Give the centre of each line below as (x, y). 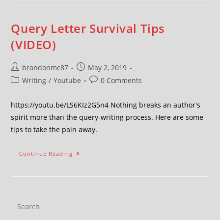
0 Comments (122, 80)
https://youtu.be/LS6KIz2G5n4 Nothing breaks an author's (106, 105)
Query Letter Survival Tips (88, 28)
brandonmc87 (45, 68)
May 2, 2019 (108, 68)
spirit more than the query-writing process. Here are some (107, 117)
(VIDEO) (34, 44)
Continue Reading (46, 153)
